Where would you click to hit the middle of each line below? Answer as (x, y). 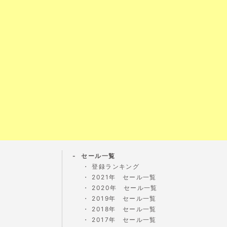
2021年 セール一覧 (124, 177)
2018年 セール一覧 (124, 209)
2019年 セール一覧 (124, 198)
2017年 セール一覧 (124, 219)
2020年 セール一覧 (125, 187)
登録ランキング (116, 166)
